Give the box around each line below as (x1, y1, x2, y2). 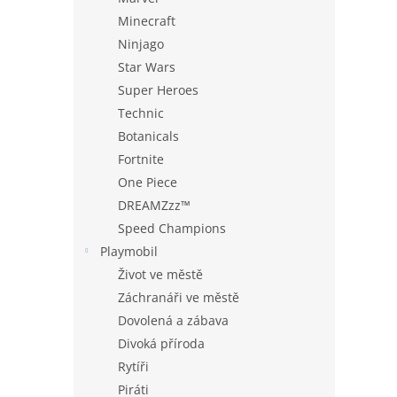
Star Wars (118, 58, 175, 75)
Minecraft (118, 12, 175, 29)
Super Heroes (118, 82, 198, 98)
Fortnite (118, 151, 164, 167)
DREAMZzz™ (118, 197, 191, 214)
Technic (118, 105, 164, 121)
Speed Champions (118, 220, 226, 237)
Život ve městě (118, 266, 203, 283)
